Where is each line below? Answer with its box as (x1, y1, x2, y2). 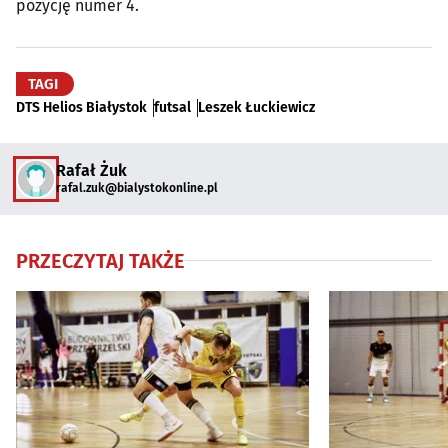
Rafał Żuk (56, 161, 127, 181)
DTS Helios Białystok (16, 98, 147, 116)
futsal (154, 98, 191, 116)
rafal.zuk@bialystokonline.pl (56, 181, 218, 196)
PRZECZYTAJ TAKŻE (16, 248, 185, 273)
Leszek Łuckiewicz (198, 98, 315, 116)
